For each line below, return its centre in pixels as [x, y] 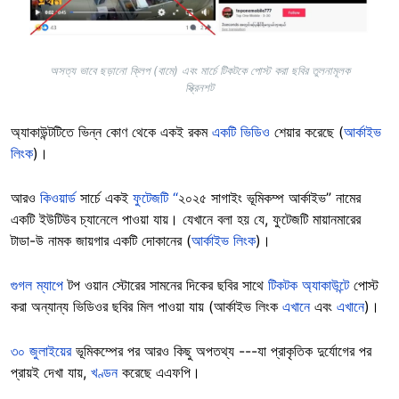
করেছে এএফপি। [163, 373]
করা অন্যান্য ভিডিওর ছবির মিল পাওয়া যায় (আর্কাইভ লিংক [147, 307]
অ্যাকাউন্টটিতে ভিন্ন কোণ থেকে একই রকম [111, 132]
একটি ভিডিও [241, 132]
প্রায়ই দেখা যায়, [51, 373]
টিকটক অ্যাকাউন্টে [311, 285]
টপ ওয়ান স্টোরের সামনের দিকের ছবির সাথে [166, 285]
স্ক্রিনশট [199, 88]
